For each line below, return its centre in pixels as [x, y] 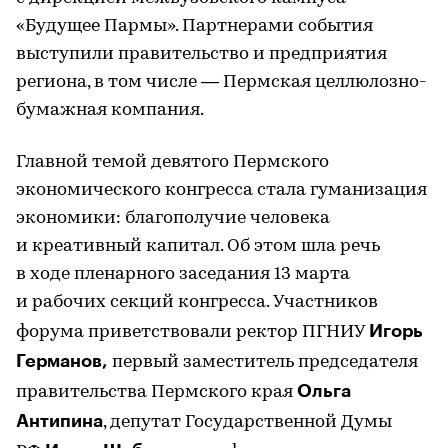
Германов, [64, 360]
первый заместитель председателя [265, 362]
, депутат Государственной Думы [247, 422]
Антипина [59, 420]
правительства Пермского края [156, 392]
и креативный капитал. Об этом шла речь [198, 246]
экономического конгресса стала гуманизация [221, 190]
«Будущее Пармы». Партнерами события [194, 26]
